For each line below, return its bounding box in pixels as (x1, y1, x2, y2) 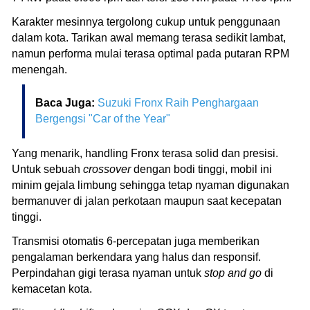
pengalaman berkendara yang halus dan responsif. (12, 250, 261, 263)
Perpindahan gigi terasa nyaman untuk (12, 266, 204, 279)
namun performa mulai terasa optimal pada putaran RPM (12, 47, 289, 60)
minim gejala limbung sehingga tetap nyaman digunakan (12, 179, 289, 191)
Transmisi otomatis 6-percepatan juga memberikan (12, 235, 259, 247)
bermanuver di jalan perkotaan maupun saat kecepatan (12, 194, 282, 207)
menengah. (12, 63, 67, 75)
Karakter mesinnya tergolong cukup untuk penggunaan (12, 15, 280, 28)
